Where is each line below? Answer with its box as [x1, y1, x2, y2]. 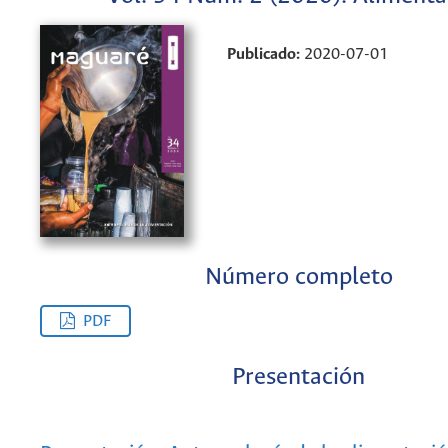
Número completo [204, 264, 393, 292]
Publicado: [227, 45, 305, 63]
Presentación [232, 364, 365, 392]
